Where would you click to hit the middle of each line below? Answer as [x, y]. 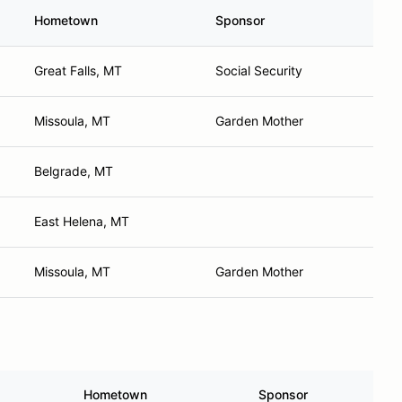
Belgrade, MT [74, 171]
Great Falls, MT [78, 70]
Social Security [259, 70]
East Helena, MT [82, 221]
